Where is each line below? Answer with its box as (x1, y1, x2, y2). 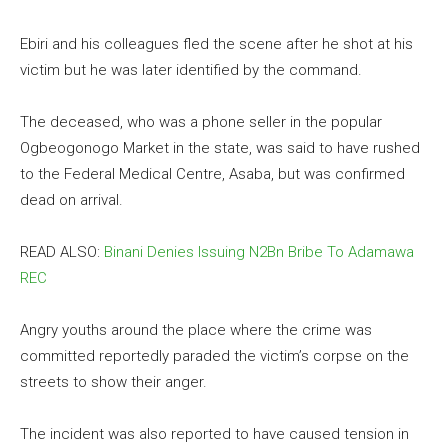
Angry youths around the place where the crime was (20, 320, 372, 339)
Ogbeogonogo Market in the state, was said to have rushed (20, 138, 420, 157)
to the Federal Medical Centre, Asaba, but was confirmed (20, 164, 405, 183)
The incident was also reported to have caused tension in (20, 424, 409, 443)
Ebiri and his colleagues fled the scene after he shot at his (20, 34, 413, 53)
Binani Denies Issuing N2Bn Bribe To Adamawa (104, 242, 414, 261)
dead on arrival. (20, 190, 123, 209)
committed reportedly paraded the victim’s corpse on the (20, 346, 409, 365)
